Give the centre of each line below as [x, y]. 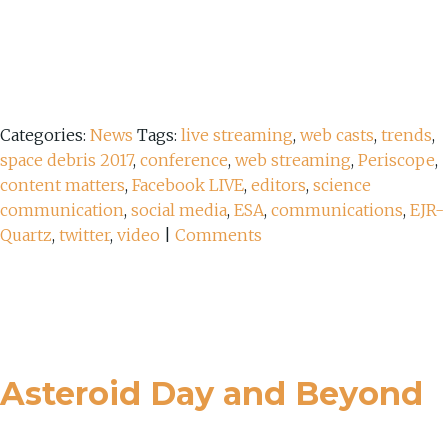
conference [184, 159]
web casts [337, 134]
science [342, 184]
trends [406, 134]
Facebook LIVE [188, 184]
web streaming [293, 159]
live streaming [237, 134]
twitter [84, 234]
